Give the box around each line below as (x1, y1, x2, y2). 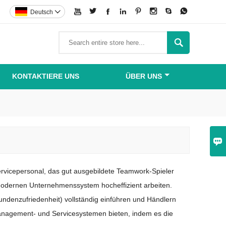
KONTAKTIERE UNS (12, 72, 79, 80)
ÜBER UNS (126, 72, 162, 80)
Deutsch (30, 9, 53, 16)
